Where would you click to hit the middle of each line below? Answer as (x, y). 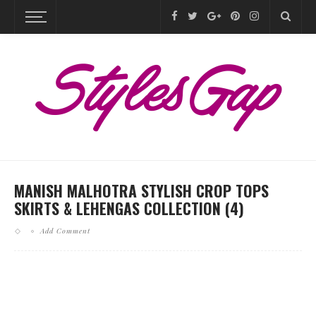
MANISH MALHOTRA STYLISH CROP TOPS (141, 190)
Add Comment (65, 231)
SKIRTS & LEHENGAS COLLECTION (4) (129, 208)
